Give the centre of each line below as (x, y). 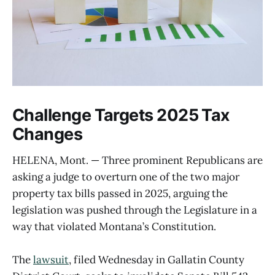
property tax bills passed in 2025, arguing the (120, 193)
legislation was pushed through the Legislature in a (135, 210)
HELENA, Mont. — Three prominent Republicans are (137, 160)
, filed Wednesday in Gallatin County (157, 259)
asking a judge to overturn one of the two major (126, 176)
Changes (48, 134)
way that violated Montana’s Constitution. (114, 226)
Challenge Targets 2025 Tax (121, 115)
